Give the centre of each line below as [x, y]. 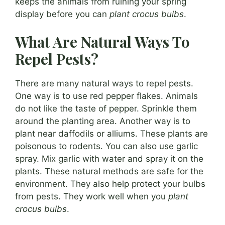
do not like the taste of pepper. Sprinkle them [106, 109]
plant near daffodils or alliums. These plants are [111, 134]
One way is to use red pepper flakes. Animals [106, 96]
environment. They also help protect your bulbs [110, 184]
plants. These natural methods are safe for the [109, 172]
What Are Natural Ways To [102, 42]
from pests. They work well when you [92, 197]
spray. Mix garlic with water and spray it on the [109, 159]
